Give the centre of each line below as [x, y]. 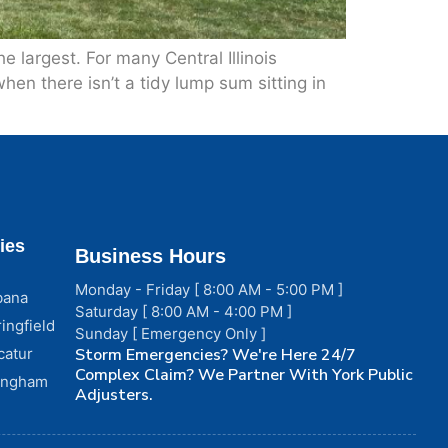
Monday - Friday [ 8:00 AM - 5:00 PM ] [209, 290]
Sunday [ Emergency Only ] [171, 334]
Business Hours [151, 256]
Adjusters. [114, 395]
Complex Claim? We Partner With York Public [244, 375]
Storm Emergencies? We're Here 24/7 [216, 355]
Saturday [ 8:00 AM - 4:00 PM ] [184, 312]
